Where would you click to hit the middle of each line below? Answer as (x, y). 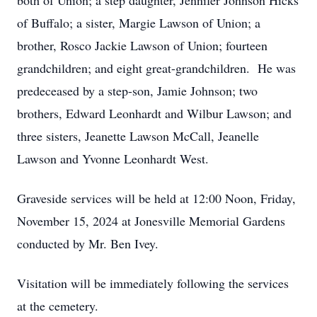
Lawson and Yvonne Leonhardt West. (113, 158)
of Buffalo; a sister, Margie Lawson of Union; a (139, 23)
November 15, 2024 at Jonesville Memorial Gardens (151, 221)
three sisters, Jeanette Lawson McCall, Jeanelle (138, 136)
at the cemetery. (58, 306)
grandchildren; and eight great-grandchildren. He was (156, 68)
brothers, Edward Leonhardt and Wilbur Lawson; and (154, 113)
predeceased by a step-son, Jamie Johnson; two (137, 91)
